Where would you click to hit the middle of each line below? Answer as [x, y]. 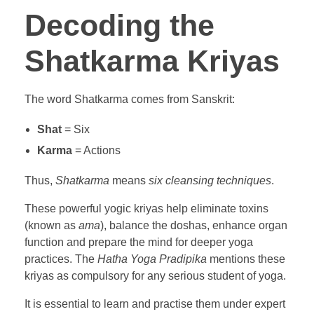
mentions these [246, 259]
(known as [52, 225]
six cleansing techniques [210, 180]
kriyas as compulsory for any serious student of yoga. [155, 275]
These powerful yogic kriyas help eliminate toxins [146, 208]
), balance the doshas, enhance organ [194, 225]
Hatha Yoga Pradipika [152, 259]
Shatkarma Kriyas [152, 61]
